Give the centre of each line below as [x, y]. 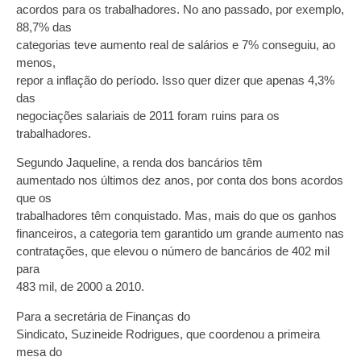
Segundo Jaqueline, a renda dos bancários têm [139, 163]
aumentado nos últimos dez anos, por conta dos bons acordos [180, 180]
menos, [36, 62]
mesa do [39, 351]
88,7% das [44, 27]
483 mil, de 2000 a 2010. [80, 287]
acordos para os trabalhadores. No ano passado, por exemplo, [180, 9]
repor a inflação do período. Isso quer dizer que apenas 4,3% [175, 80]
